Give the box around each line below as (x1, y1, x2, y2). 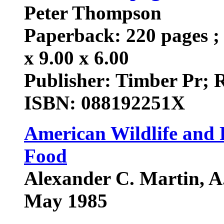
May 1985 (24, 190, 112, 211)
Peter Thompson (24, 2, 161, 23)
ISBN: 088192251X (24, 92, 190, 113)
